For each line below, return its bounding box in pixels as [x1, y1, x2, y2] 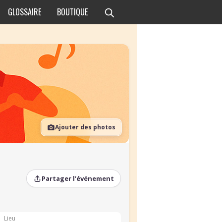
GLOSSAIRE [7, 5, 41, 18]
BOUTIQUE [56, 5, 88, 18]
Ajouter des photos [55, 123, 115, 131]
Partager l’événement [42, 173, 114, 183]
